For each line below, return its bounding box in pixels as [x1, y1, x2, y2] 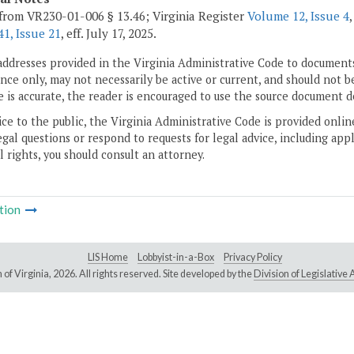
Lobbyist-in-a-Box [137, 251, 214, 264]
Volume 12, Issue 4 [247, 8, 349, 24]
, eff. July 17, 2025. [61, 25, 156, 42]
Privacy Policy [224, 251, 282, 264]
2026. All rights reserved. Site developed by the [52, 268, 254, 281]
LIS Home [88, 251, 128, 264]
